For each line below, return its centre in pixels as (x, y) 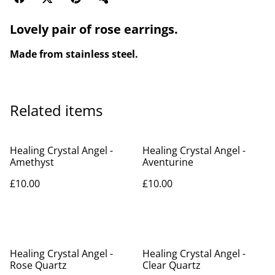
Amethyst (32, 162)
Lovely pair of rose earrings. (94, 29)
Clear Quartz (172, 265)
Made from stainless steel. (74, 54)
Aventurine (168, 162)
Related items (56, 110)
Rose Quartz (38, 265)
